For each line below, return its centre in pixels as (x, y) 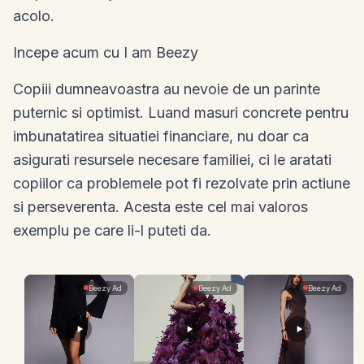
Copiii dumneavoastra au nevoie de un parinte (167, 89)
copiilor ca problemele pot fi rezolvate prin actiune (182, 183)
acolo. (34, 15)
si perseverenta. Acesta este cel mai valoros (160, 206)
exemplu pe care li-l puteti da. (112, 230)
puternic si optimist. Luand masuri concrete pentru (181, 112)
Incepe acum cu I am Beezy (106, 52)
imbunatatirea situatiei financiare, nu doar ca (161, 136)
